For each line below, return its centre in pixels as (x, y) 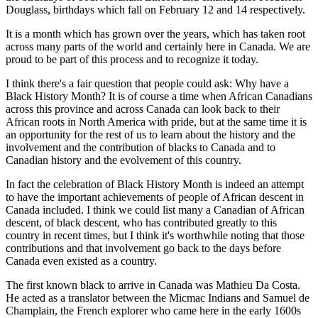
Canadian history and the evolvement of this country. (124, 160)
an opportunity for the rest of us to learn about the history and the (150, 135)
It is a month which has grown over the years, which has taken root (155, 34)
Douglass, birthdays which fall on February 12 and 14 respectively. (155, 10)
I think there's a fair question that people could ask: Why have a (147, 84)
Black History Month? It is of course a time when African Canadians (159, 97)
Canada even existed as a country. (81, 261)
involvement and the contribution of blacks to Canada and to (141, 148)
